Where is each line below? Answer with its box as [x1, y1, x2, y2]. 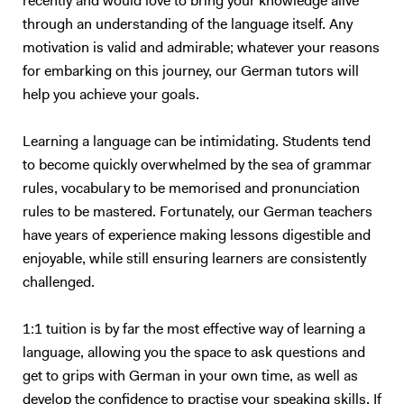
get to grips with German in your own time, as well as [23, 370, 358, 384]
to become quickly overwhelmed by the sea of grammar [23, 159, 372, 173]
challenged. [23, 276, 98, 290]
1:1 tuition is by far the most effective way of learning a [23, 323, 365, 337]
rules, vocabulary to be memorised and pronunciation [23, 182, 360, 197]
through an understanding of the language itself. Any [23, 18, 353, 32]
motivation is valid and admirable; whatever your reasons [23, 41, 380, 56]
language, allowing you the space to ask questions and [23, 346, 365, 361]
